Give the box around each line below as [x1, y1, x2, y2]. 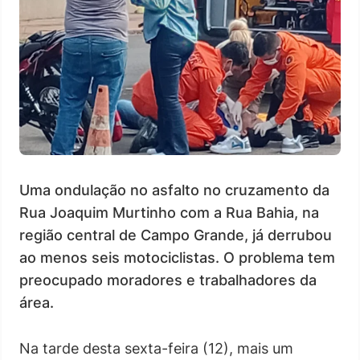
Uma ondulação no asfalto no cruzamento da [19, 181, 329, 198]
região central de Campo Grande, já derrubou [19, 226, 332, 243]
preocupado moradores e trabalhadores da [19, 271, 317, 288]
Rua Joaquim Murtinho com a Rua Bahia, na [19, 203, 319, 221]
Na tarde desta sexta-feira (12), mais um [19, 339, 293, 357]
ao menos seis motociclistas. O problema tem [19, 248, 335, 266]
